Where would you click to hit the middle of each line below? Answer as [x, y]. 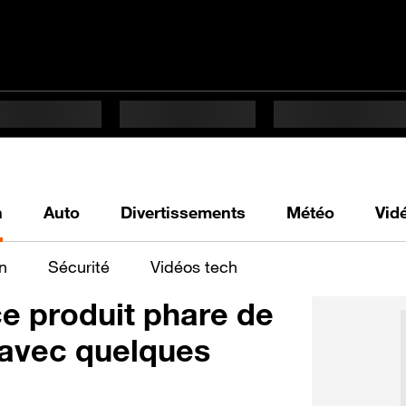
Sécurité [79, 266]
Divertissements [183, 212]
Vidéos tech [194, 266]
